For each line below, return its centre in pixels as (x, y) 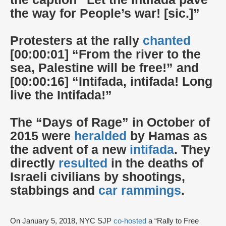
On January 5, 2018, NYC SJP (62, 221)
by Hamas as (167, 136)
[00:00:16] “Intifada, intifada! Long (111, 81)
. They (192, 149)
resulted (83, 163)
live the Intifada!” (63, 95)
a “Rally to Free (173, 221)
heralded (100, 136)
